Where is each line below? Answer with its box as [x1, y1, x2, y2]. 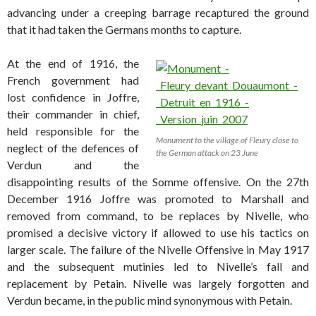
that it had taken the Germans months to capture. [7, 23, 241, 37]
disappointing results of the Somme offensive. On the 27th [7, 175, 309, 189]
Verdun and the [7, 158, 139, 172]
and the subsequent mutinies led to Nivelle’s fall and [7, 260, 309, 274]
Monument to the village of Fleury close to [156, 135, 298, 146]
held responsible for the [7, 124, 139, 138]
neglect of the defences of [7, 141, 139, 155]
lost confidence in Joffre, [7, 90, 139, 104]
